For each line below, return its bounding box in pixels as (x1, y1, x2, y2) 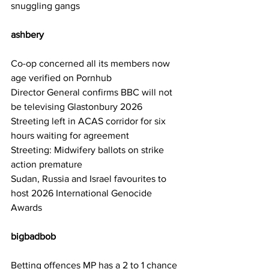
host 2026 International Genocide (11, 188, 154, 199)
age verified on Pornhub (11, 73, 112, 83)
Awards (11, 202, 42, 213)
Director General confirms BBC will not (11, 87, 175, 98)
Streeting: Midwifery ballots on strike (11, 145, 166, 156)
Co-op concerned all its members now (11, 58, 172, 69)
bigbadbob (11, 231, 68, 242)
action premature (11, 159, 82, 170)
